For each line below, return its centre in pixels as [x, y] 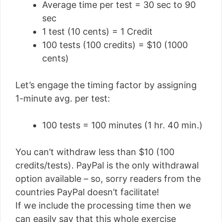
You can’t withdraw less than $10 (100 [95, 152]
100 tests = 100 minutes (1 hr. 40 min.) [122, 125]
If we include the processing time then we [103, 205]
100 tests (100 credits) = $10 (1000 [115, 45]
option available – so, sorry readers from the [108, 179]
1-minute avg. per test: [63, 98]
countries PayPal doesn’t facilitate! [87, 192]
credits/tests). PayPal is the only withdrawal [107, 165]
